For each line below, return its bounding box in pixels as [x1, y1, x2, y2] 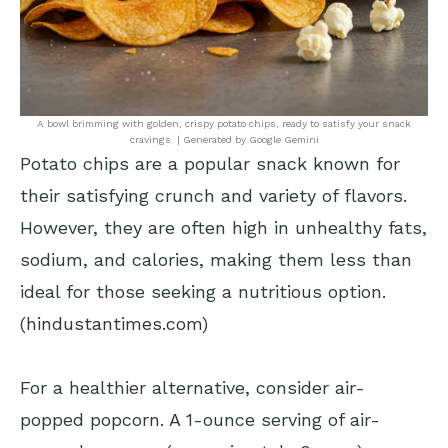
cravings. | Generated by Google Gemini [129, 134, 319, 146]
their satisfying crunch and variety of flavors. [20, 185, 407, 207]
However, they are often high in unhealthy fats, [20, 217, 427, 239]
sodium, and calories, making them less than [20, 249, 412, 271]
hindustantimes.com [26, 313, 202, 335]
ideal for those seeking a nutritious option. [20, 281, 386, 303]
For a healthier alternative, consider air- [20, 377, 365, 399]
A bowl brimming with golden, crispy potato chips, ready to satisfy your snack [37, 118, 411, 130]
